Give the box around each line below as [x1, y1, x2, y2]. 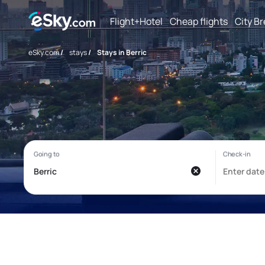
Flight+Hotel [110, 14, 163, 28]
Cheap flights [170, 14, 228, 28]
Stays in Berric [97, 47, 147, 57]
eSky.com [28, 47, 59, 57]
